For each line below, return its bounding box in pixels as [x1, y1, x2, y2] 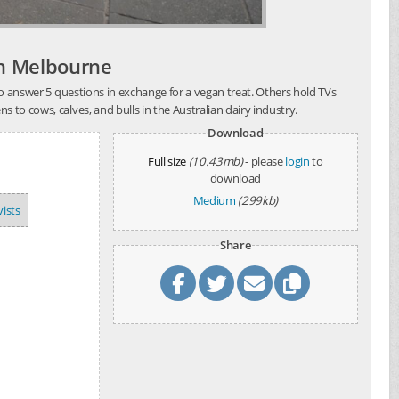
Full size [147, 153, 186, 169]
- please [245, 153, 286, 169]
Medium [192, 192, 236, 208]
